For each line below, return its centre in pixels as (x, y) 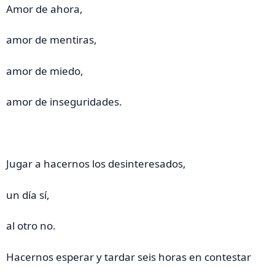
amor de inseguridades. (65, 102)
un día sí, (28, 195)
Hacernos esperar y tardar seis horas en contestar (129, 257)
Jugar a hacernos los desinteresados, (96, 164)
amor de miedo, (45, 71)
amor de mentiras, (52, 40)
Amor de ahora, (45, 9)
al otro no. (31, 226)
